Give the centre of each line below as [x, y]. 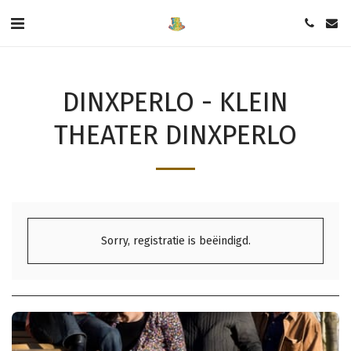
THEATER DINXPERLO [175, 135]
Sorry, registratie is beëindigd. [175, 241]
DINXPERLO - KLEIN [175, 102]
